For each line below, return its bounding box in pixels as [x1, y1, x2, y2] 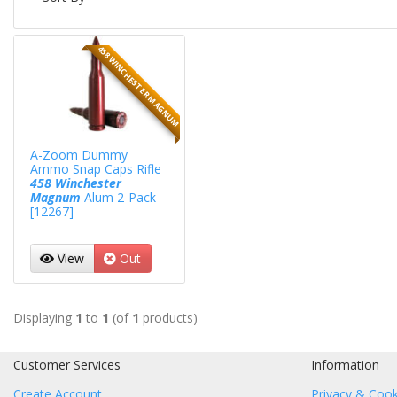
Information [311, 355, 379, 373]
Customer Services [13, 355, 121, 373]
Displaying [13, 308, 75, 326]
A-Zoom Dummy [29, 145, 128, 163]
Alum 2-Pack [80, 188, 156, 206]
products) [139, 308, 198, 326]
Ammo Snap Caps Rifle [29, 160, 161, 177]
